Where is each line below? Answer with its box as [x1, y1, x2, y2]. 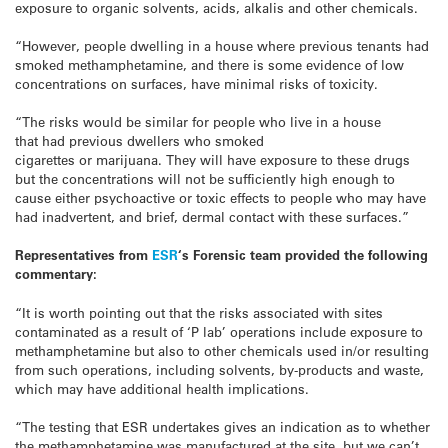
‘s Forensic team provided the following [178, 246, 428, 264]
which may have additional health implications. [15, 379, 309, 397]
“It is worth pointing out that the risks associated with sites [15, 303, 383, 321]
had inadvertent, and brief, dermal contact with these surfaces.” [15, 208, 409, 226]
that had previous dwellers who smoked [15, 132, 264, 150]
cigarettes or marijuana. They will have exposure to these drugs [15, 151, 410, 169]
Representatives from [15, 246, 152, 264]
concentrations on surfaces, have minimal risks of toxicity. [15, 74, 378, 92]
